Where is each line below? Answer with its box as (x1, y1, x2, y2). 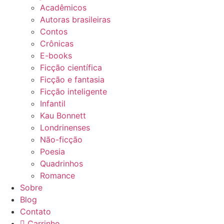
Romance (40, 170, 75, 180)
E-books (40, 50, 72, 60)
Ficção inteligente (40, 86, 107, 96)
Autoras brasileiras (40, 14, 110, 24)
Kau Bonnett (40, 110, 86, 120)
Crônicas (40, 38, 73, 48)
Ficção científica (40, 62, 102, 72)
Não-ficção (40, 134, 82, 144)
